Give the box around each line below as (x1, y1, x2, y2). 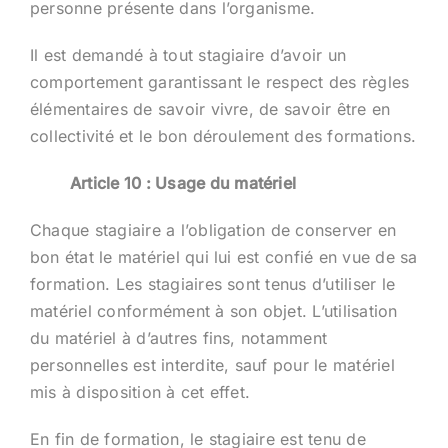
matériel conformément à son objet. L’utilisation (29, 300, 398, 321)
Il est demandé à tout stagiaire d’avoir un (29, 44, 347, 65)
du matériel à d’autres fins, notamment (29, 327, 328, 348)
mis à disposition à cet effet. (29, 381, 251, 402)
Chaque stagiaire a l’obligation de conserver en (29, 219, 397, 240)
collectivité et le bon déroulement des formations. (29, 125, 416, 146)
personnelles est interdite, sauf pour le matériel (29, 354, 395, 375)
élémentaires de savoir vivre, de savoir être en (29, 98, 391, 119)
